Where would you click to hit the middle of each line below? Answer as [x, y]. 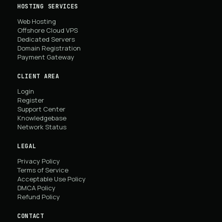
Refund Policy [39, 197]
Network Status [42, 127]
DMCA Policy [36, 188]
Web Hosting [37, 21]
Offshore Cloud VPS [48, 30]
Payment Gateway [46, 57]
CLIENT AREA [38, 76]
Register [31, 100]
